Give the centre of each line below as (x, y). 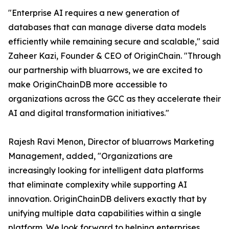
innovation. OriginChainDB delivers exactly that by (107, 199)
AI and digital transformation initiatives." (89, 113)
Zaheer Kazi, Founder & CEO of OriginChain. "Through (114, 56)
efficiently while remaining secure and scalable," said (114, 42)
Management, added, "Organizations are (90, 156)
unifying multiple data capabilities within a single (105, 213)
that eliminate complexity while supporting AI (98, 185)
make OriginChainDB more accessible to (88, 85)
